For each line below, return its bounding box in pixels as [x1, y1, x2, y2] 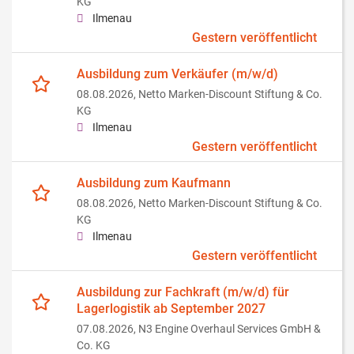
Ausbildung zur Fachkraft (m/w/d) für [77, 284, 289, 300]
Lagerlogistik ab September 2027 [77, 301, 265, 317]
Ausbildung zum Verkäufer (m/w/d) [77, 66, 278, 82]
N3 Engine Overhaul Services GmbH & [138, 322, 321, 337]
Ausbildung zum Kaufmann [77, 175, 231, 191]
